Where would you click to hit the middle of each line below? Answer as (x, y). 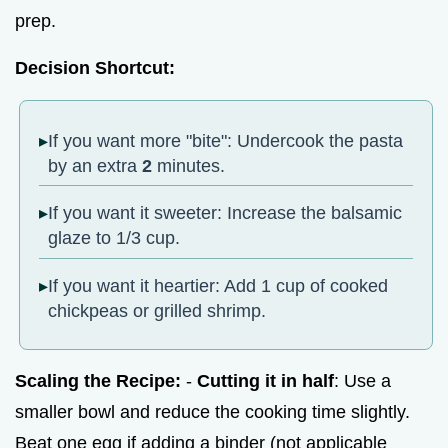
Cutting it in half (265, 380)
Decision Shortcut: (95, 68)
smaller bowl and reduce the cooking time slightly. (212, 411)
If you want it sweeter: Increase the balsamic (225, 213)
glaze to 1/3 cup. (114, 238)
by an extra (95, 166)
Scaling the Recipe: (98, 380)
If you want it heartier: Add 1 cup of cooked (218, 285)
